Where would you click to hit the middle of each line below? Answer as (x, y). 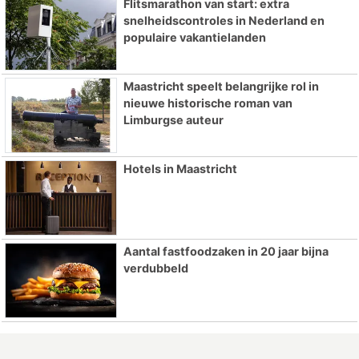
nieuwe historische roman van (208, 103)
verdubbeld (155, 268)
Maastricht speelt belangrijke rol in (221, 87)
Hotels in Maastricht (180, 168)
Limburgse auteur (173, 120)
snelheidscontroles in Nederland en (224, 21)
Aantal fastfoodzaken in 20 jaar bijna (226, 251)
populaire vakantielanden (194, 38)
